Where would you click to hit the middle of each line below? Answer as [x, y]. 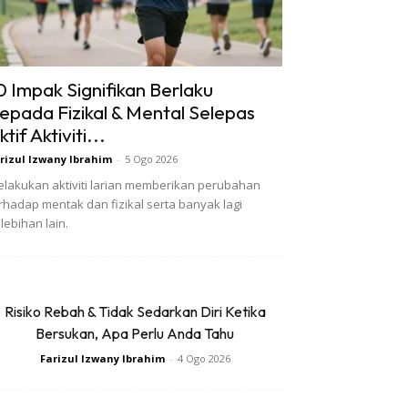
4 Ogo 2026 [204, 359]
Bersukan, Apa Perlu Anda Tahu [135, 334]
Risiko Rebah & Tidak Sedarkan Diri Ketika [135, 312]
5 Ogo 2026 [151, 159]
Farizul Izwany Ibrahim [102, 359]
